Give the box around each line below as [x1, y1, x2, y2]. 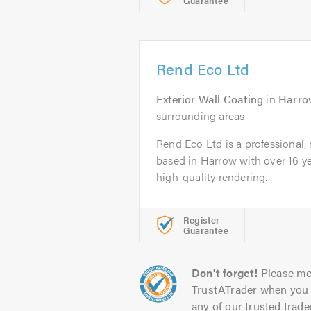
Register [183, 213, 220, 226]
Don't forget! [192, 264, 258, 280]
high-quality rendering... [156, 169, 272, 185]
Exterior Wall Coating [156, 91, 264, 107]
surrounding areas [156, 108, 245, 124]
